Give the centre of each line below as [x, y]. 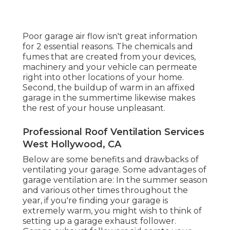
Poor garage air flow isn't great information [110, 36]
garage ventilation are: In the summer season [115, 180]
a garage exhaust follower [121, 221]
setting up [45, 221]
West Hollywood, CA [72, 145]
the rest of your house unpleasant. [94, 108]
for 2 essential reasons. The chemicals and [108, 47]
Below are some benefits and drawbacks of [111, 160]
